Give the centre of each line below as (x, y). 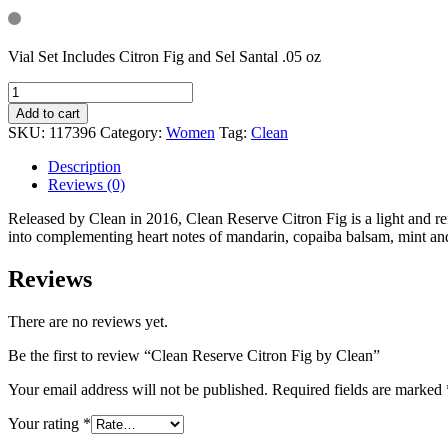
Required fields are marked (359, 389)
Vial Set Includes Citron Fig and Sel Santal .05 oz (164, 56)
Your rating (45, 423)
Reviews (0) (86, 184)
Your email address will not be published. (138, 389)
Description (84, 166)
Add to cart (48, 113)
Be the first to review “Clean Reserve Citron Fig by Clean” (194, 355)
